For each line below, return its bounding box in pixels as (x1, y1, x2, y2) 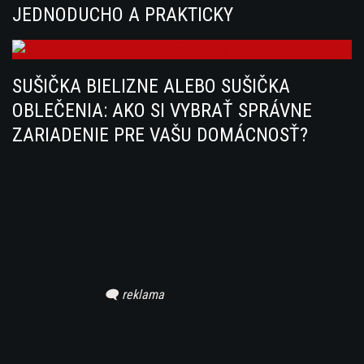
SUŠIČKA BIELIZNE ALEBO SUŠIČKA (12, 75, 290, 98)
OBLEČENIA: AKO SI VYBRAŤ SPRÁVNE (12, 99, 312, 123)
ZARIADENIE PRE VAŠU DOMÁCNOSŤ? (12, 123, 308, 147)
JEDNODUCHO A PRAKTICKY (12, 2, 233, 26)
